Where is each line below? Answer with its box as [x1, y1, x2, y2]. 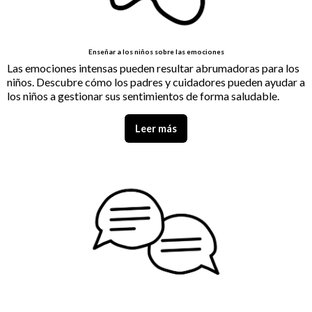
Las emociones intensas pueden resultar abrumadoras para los [7, 61, 299, 75]
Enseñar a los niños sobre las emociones [88, 47, 224, 56]
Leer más [135, 122, 177, 134]
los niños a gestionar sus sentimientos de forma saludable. [7, 89, 279, 103]
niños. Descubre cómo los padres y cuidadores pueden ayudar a [7, 75, 305, 89]
